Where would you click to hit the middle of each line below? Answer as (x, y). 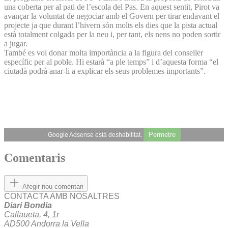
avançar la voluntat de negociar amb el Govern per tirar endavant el (112, 16)
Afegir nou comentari (53, 187)
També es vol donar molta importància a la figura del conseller (104, 52)
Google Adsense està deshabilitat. (95, 135)
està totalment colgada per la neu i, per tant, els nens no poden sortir (112, 34)
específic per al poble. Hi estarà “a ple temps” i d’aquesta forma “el (111, 62)
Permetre (162, 134)
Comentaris (35, 158)
